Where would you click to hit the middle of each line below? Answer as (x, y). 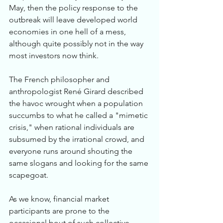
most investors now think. (54, 56)
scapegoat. (30, 175)
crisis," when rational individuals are (73, 127)
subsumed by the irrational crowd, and (78, 139)
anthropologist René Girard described (77, 91)
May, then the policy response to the (74, 8)
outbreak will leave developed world (74, 20)
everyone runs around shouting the (72, 151)
